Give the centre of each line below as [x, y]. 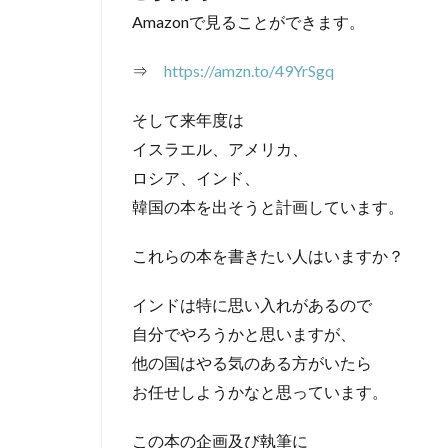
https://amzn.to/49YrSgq [249, 71]
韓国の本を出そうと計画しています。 [268, 207]
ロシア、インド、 [196, 178]
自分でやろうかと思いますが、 [244, 334]
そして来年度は [188, 120]
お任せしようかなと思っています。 [260, 392]
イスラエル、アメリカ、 [220, 149]
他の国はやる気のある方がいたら [252, 363]
